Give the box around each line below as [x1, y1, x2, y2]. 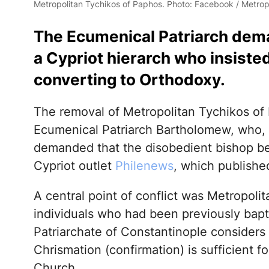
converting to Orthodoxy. [33, 70, 225, 89]
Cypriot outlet [33, 159, 115, 174]
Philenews [115, 159, 174, 174]
